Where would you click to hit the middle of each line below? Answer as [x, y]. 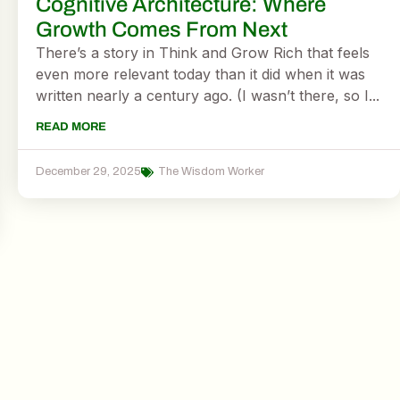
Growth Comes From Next [162, 29]
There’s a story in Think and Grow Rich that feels [203, 53]
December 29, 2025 [88, 172]
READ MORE [71, 127]
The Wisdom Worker [211, 172]
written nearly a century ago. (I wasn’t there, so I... [208, 96]
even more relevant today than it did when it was [200, 74]
